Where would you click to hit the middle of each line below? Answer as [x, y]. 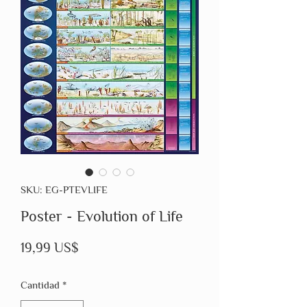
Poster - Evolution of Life [102, 217]
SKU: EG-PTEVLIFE [64, 190]
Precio [97, 247]
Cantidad [40, 285]
